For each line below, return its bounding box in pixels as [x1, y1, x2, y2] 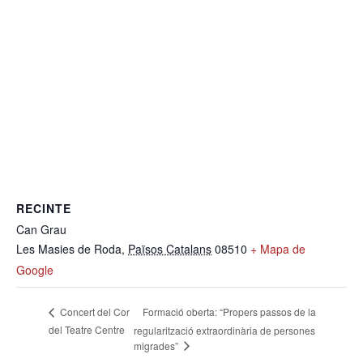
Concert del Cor [58, 305, 130, 319]
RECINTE [16, 200, 71, 217]
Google [16, 262, 53, 279]
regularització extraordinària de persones [133, 322, 315, 337]
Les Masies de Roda [16, 241, 122, 258]
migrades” [133, 338, 181, 352]
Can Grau [16, 221, 66, 238]
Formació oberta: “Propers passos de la [142, 304, 316, 318]
